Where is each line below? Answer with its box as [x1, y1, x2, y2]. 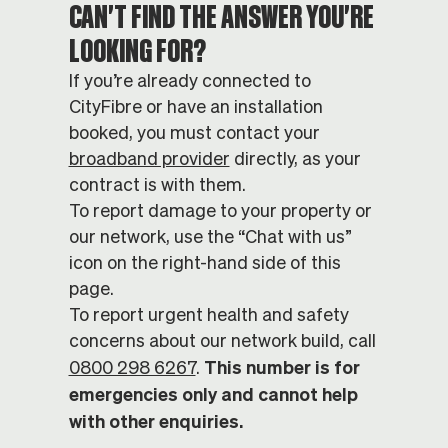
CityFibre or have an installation [68, 97, 323, 116]
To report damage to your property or [68, 201, 372, 220]
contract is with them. [68, 175, 246, 194]
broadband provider [68, 149, 230, 168]
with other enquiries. [68, 411, 243, 431]
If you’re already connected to [68, 71, 311, 90]
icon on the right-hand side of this [68, 253, 341, 272]
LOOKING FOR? [68, 34, 206, 67]
